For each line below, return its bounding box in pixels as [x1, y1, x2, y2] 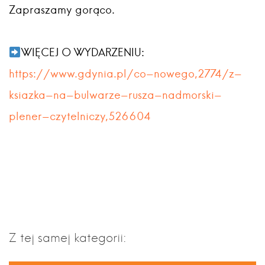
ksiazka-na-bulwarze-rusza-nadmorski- [9, 88, 222, 102]
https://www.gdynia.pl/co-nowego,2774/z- [9, 67, 242, 80]
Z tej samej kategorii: [9, 230, 126, 245]
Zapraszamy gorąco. [9, 3, 115, 17]
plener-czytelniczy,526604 [9, 109, 151, 123]
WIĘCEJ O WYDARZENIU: [21, 46, 144, 59]
